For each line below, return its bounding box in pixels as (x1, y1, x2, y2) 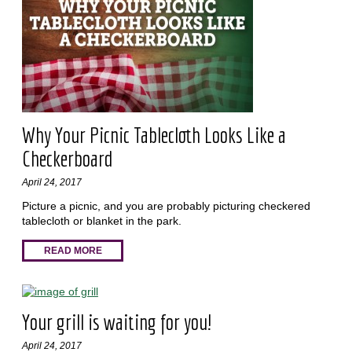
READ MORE (43, 245, 102, 257)
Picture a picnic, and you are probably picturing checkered (21, 200, 310, 213)
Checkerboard (21, 145, 112, 171)
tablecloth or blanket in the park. (21, 214, 185, 228)
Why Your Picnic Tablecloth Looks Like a (21, 121, 286, 148)
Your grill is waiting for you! (21, 308, 211, 335)
